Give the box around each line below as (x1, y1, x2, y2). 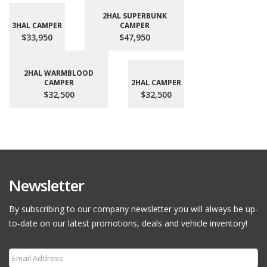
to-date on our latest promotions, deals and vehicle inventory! (9, 218, 247, 229)
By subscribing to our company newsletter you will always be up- (9, 203, 258, 215)
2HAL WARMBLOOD (24, 68, 94, 78)
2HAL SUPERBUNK (102, 11, 167, 21)
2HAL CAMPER (131, 77, 181, 88)
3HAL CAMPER (12, 20, 62, 30)
